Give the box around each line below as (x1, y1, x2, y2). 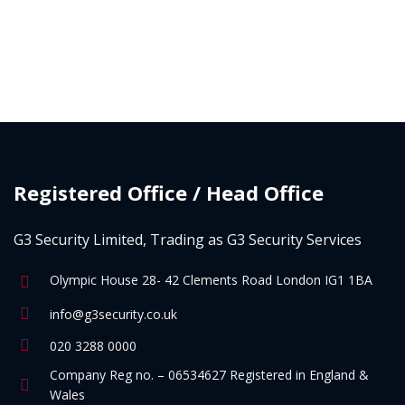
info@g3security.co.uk (50, 305, 177, 323)
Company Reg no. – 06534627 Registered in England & (50, 366, 369, 383)
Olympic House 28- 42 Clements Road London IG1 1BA (50, 271, 372, 288)
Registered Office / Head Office (14, 179, 324, 206)
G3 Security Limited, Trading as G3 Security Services (14, 230, 362, 250)
